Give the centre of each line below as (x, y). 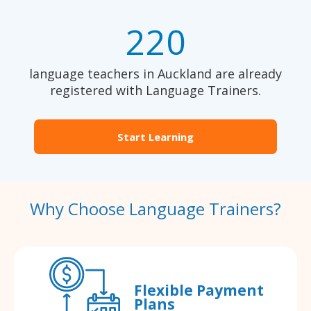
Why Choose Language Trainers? (155, 209)
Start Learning (155, 137)
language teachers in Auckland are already (155, 74)
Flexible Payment (199, 290)
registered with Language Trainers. (155, 91)
